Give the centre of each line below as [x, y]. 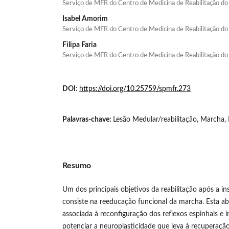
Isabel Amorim [85, 19]
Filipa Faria [79, 45]
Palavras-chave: [88, 119]
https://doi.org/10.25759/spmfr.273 [135, 89]
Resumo [77, 165]
